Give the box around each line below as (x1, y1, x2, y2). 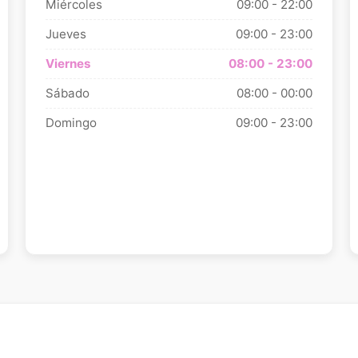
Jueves (45, 26, 86, 42)
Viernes (45, 56, 91, 71)
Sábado (45, 86, 89, 101)
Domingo (45, 115, 97, 130)
